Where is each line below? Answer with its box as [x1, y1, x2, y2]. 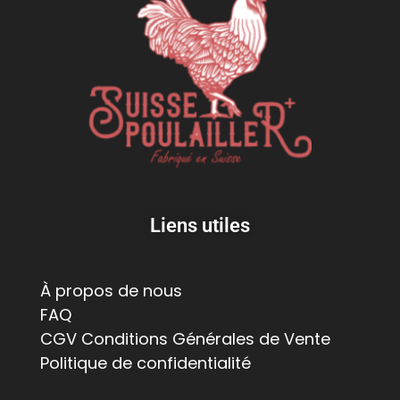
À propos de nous [40, 279, 182, 302]
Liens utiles [150, 213, 250, 237]
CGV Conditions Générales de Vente [40, 327, 330, 350]
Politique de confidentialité [40, 351, 251, 374]
